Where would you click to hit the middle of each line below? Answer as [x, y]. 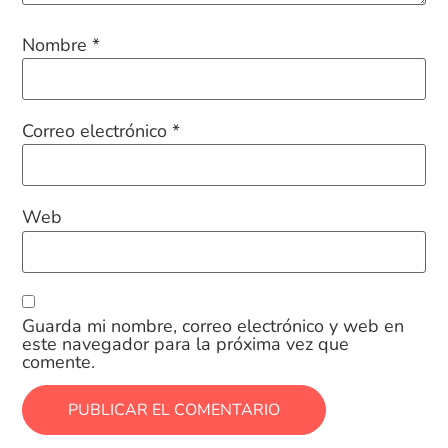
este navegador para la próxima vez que [186, 344]
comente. [59, 362]
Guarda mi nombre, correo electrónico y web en [213, 326]
